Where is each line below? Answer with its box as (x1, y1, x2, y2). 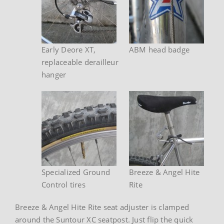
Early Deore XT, (41, 44, 96, 54)
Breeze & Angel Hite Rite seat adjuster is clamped (15, 201, 189, 212)
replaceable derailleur (41, 56, 118, 67)
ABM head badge (129, 44, 190, 54)
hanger (41, 69, 66, 79)
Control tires (41, 179, 85, 189)
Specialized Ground (41, 166, 110, 177)
